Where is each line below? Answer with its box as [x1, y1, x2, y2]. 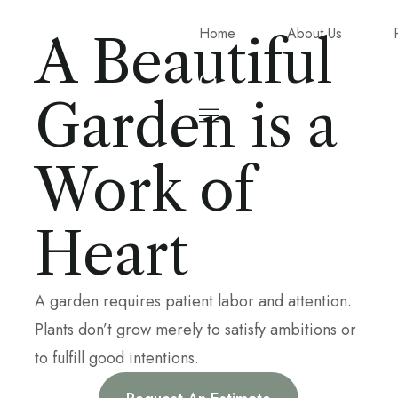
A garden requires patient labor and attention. [34, 290, 352, 314]
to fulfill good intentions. [34, 346, 199, 370]
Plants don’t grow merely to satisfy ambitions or [34, 318, 356, 342]
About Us [287, 23, 342, 44]
